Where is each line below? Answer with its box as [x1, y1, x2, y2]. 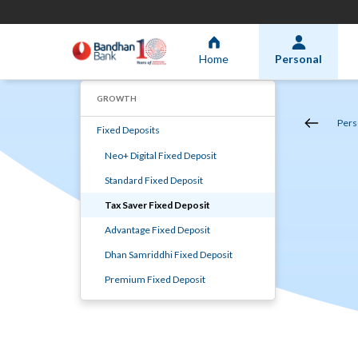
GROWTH [97, 93, 137, 103]
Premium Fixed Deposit [105, 273, 205, 285]
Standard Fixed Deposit [105, 174, 203, 186]
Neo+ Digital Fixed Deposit [105, 149, 217, 161]
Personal [275, 51, 322, 66]
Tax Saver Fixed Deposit [105, 199, 210, 211]
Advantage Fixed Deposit [105, 224, 210, 236]
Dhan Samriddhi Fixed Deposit [105, 249, 233, 261]
